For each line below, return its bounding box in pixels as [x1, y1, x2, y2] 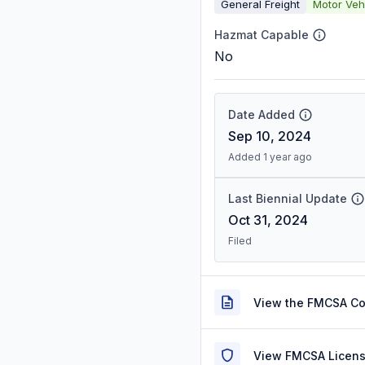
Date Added [228, 108, 295, 121]
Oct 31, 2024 [228, 212, 308, 228]
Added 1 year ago [228, 151, 312, 163]
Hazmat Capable [214, 28, 309, 42]
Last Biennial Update [228, 191, 347, 205]
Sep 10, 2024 [228, 128, 311, 144]
